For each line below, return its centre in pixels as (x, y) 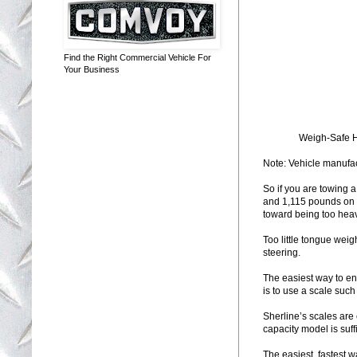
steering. (282, 252)
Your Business (92, 69)
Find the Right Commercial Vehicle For (137, 57)
